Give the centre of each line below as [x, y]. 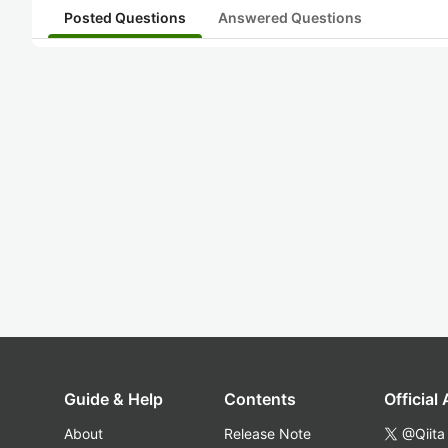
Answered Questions [290, 17]
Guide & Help [113, 399]
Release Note [267, 433]
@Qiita [423, 433]
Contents [260, 399]
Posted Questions [125, 17]
